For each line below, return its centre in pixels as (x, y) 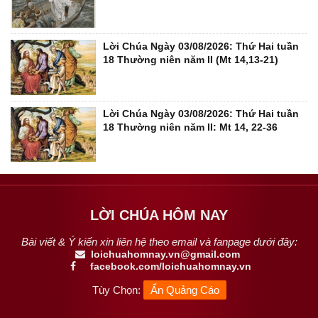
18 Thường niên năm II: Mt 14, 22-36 (190, 127)
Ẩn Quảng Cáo (185, 290)
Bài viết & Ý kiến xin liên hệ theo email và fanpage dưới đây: (159, 242)
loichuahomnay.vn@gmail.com (165, 254)
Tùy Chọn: (117, 290)
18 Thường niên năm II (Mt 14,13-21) (191, 60)
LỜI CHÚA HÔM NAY (159, 215)
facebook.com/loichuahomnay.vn (165, 267)
